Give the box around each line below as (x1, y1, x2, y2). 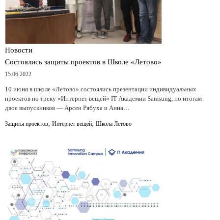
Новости (5, 46, 32, 54)
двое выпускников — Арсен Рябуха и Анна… (5, 104, 130, 111)
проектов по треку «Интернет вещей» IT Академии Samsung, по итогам (5, 94, 202, 102)
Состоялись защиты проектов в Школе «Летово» (5, 57, 162, 66)
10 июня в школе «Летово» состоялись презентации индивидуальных (5, 85, 196, 93)
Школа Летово (96, 120, 132, 127)
